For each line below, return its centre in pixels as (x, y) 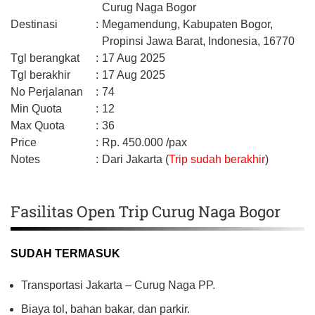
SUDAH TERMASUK (65, 253)
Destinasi (34, 24)
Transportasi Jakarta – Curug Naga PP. (118, 285)
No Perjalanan (47, 91)
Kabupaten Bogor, (228, 24)
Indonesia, (236, 41)
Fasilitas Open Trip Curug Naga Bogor (146, 211)
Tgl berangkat (45, 58)
